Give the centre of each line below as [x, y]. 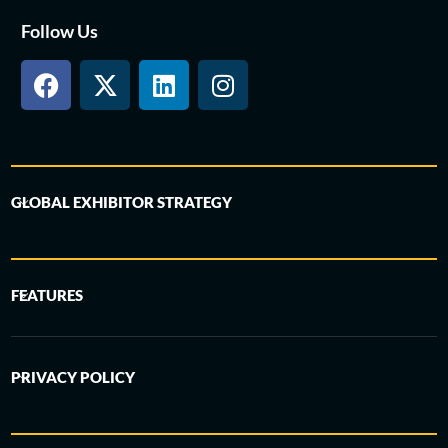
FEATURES [47, 295]
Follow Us [60, 31]
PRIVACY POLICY [73, 377]
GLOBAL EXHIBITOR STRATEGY [122, 202]
